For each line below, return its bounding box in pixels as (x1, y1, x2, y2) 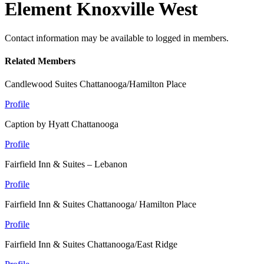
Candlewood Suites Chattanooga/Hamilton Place (5, 79, 186, 90)
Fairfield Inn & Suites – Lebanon (5, 159, 127, 170)
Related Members (5, 56, 75, 67)
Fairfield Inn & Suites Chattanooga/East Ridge (5, 239, 177, 250)
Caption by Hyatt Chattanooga (5, 119, 118, 130)
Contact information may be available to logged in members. (5, 32, 229, 43)
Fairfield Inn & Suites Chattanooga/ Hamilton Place (5, 199, 196, 210)
